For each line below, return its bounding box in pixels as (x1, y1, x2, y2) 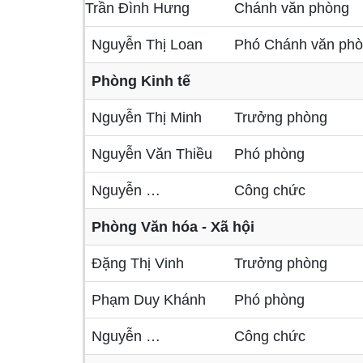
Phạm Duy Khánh (92, 292, 206, 308)
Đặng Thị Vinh (92, 255, 184, 271)
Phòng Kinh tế (92, 73, 194, 89)
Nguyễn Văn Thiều (92, 146, 212, 162)
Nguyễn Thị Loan (92, 36, 203, 53)
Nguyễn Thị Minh (92, 109, 202, 126)
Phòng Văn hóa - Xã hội (92, 219, 254, 235)
